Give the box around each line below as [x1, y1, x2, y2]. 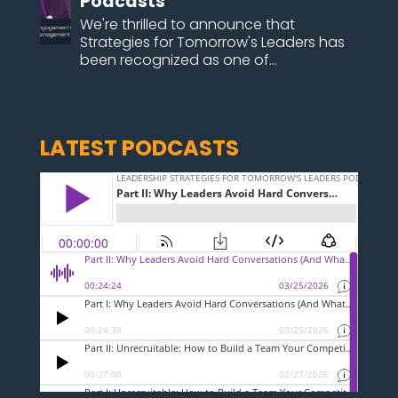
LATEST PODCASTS [39, 132, 239, 163]
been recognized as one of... [79, 49, 277, 70]
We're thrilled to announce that [79, 13, 295, 35]
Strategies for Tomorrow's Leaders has [79, 31, 345, 52]
